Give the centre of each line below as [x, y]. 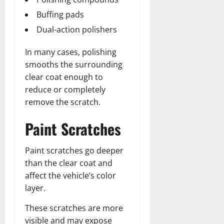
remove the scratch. [63, 102]
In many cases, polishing [71, 52]
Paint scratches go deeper [74, 150]
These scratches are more [74, 208]
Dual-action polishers [77, 29]
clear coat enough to [64, 77]
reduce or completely [65, 89]
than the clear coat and [69, 163]
